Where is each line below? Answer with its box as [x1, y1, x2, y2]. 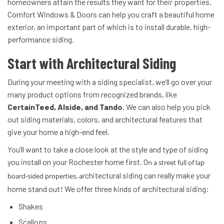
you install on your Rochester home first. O [7, 157, 148, 167]
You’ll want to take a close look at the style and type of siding [7, 144, 208, 154]
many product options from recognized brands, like [7, 89, 177, 99]
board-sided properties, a [7, 171, 82, 181]
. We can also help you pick [122, 102, 210, 112]
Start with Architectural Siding [7, 54, 176, 72]
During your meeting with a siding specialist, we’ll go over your [7, 77, 212, 87]
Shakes [18, 201, 43, 211]
